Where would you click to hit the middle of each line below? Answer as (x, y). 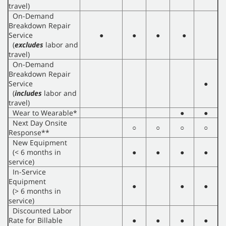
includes (28, 93)
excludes (29, 45)
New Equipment (38, 143)
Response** (29, 133)
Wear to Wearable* (43, 113)
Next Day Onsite (38, 123)
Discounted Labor (40, 211)
